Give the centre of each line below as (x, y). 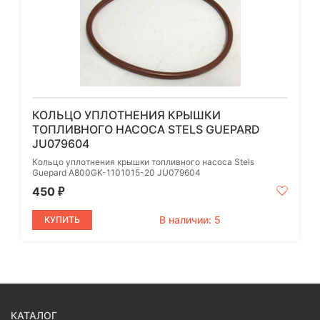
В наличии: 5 (190, 220)
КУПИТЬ (62, 220)
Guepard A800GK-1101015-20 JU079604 (116, 173)
